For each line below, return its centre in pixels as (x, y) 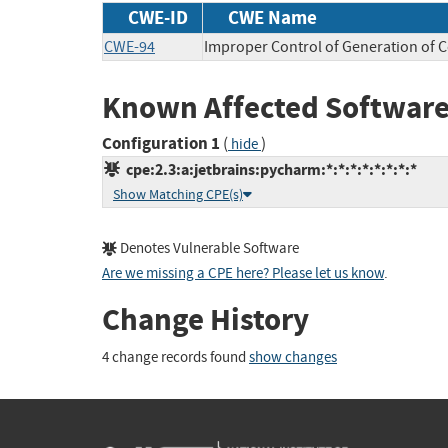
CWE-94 (129, 46)
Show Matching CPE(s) (178, 195)
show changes (293, 357)
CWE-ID (158, 17)
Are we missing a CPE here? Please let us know (243, 274)
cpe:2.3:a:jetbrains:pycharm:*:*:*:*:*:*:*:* (268, 170)
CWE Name (272, 17)
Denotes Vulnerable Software (208, 249)
